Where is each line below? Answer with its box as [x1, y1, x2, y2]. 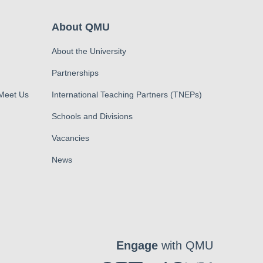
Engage [116, 239, 158, 252]
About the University [51, 46, 126, 56]
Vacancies [51, 133, 89, 143]
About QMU [51, 21, 110, 33]
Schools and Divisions [51, 112, 133, 121]
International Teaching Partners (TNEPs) [51, 90, 202, 99]
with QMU [157, 239, 213, 252]
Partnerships [51, 68, 99, 77]
